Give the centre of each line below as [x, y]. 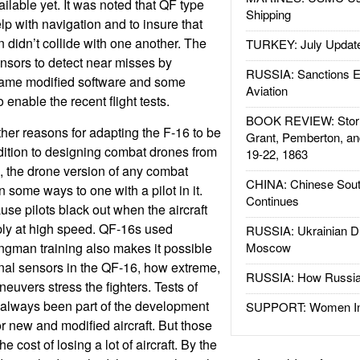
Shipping [268, 14]
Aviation [266, 90]
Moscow [268, 247]
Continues [272, 200]
